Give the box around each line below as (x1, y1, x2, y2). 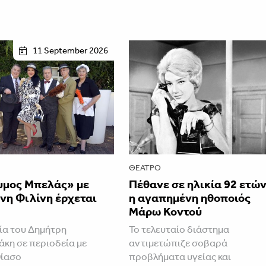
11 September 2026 (33, 45, 109, 56)
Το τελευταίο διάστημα (129, 223, 230, 235)
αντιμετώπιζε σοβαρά (129, 236, 228, 249)
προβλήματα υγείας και (129, 250, 232, 262)
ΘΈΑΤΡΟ (129, 162, 161, 173)
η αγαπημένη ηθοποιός (129, 190, 251, 205)
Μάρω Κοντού (129, 204, 202, 218)
